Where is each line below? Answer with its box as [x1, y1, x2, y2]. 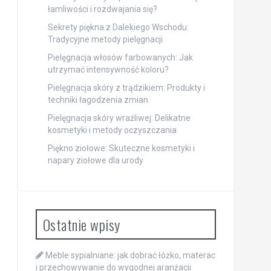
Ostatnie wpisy [42, 213, 120, 235]
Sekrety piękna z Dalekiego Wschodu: [47, 22, 189, 32]
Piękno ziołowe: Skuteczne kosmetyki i [47, 143, 195, 153]
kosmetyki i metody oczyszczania [47, 125, 177, 135]
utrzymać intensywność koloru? [47, 64, 169, 74]
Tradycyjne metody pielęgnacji [47, 34, 163, 44]
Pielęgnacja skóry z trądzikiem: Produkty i [47, 82, 205, 93]
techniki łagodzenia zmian [47, 94, 148, 105]
